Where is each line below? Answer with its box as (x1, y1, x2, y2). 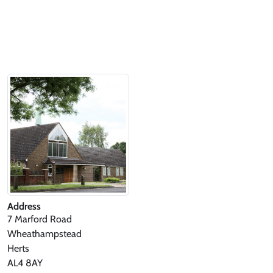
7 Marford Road (7, 213, 72, 225)
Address (7, 200, 41, 212)
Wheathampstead (7, 228, 82, 239)
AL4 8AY (7, 257, 43, 269)
